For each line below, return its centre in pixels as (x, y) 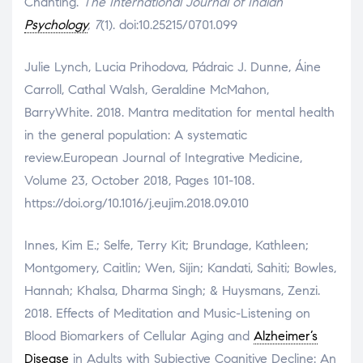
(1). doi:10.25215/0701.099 (169, 24)
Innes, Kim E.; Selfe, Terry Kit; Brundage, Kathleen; (167, 245)
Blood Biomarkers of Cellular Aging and (139, 335)
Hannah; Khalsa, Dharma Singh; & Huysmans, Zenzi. (172, 290)
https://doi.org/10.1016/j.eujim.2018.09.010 (137, 203)
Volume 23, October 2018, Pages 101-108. (139, 180)
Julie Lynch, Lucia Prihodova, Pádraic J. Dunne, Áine (173, 66)
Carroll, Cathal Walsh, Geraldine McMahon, (147, 89)
